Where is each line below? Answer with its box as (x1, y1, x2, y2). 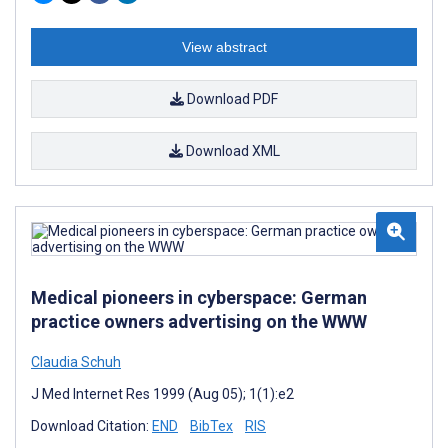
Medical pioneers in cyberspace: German (31, 286, 367, 308)
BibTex (190, 417, 233, 434)
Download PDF (184, 90, 278, 107)
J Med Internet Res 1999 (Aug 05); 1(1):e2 (31, 385, 294, 402)
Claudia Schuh (31, 353, 121, 370)
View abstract (181, 38, 267, 55)
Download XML (182, 142, 280, 159)
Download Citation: (31, 417, 152, 434)
